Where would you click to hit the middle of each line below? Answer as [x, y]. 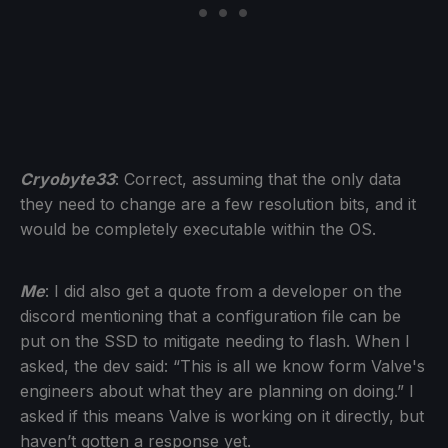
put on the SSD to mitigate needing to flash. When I [215, 340]
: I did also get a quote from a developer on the [223, 290]
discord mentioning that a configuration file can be [210, 315]
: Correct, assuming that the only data [258, 178]
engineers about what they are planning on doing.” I [217, 390]
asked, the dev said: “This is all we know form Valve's [222, 365]
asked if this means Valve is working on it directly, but [222, 415]
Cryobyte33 [67, 178]
